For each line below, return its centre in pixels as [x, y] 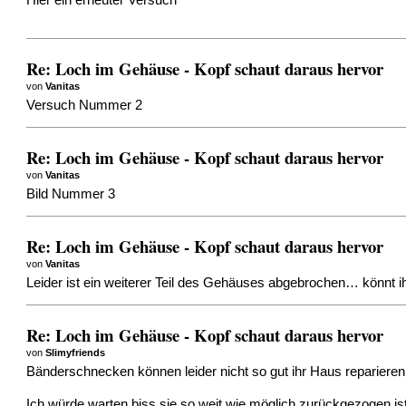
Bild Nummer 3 [71, 194]
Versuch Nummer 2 [85, 106]
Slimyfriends [76, 352]
